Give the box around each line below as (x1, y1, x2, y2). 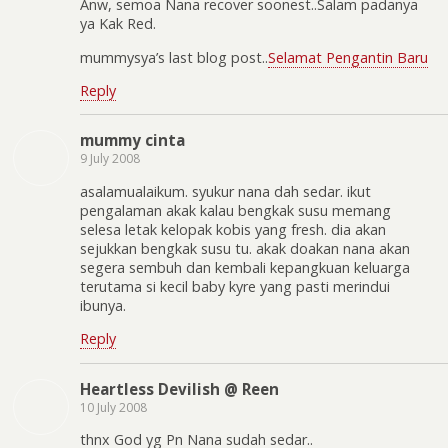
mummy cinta (80, 130, 185, 151)
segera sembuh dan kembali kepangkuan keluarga (80, 257, 410, 277)
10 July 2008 (80, 398, 147, 416)
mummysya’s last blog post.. (80, 47, 268, 67)
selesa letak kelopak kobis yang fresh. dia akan (80, 219, 386, 239)
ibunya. (80, 295, 126, 315)
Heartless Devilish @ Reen (80, 378, 279, 399)
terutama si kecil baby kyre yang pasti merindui (80, 276, 390, 296)
